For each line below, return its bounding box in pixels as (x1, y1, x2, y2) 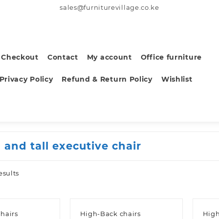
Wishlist (161, 74, 193, 84)
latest (19, 189, 39, 197)
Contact (47, 52, 78, 62)
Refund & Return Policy (62, 74, 153, 84)
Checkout (1, 52, 39, 62)
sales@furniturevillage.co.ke (60, 3, 159, 11)
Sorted (19, 169, 42, 177)
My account (87, 52, 132, 62)
